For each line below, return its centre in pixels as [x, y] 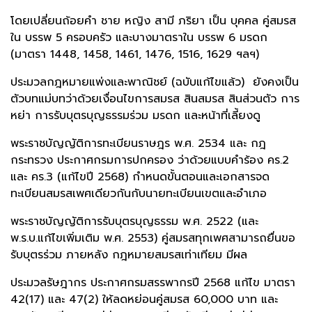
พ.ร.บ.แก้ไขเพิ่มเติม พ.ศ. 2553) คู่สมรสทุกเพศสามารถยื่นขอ [153, 239]
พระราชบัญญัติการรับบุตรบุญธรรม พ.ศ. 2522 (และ [134, 222]
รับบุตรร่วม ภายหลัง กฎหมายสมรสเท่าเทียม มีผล [129, 255]
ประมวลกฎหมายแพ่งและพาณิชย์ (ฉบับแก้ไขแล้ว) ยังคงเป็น [155, 83]
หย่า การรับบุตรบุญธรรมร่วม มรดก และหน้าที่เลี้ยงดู [135, 116]
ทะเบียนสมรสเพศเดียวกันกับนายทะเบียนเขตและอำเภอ [139, 194]
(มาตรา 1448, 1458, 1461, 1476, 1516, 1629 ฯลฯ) [135, 55]
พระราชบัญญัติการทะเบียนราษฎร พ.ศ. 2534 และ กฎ [138, 144]
